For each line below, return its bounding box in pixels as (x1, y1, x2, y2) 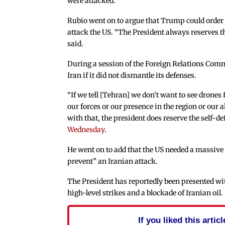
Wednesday (67, 125, 105, 135)
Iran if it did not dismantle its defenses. (67, 70, 197, 80)
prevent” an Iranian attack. (67, 157, 158, 166)
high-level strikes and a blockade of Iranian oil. (67, 188, 223, 197)
